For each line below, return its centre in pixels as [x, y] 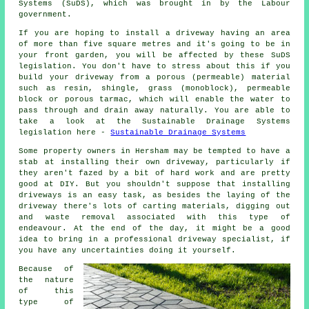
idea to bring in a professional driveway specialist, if [154, 240]
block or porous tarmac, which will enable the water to [154, 100]
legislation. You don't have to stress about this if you [154, 67]
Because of [46, 269]
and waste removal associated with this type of [154, 218]
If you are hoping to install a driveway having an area [154, 33]
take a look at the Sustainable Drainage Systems [154, 122]
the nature [46, 280]
